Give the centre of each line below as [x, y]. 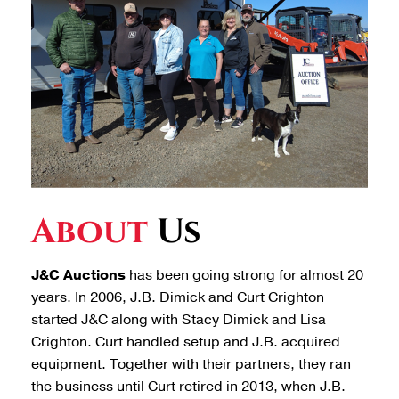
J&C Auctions [78, 276]
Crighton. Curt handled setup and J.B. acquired [186, 342]
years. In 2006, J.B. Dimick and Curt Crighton [178, 298]
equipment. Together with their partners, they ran [191, 365]
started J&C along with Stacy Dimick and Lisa [179, 320]
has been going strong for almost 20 [244, 276]
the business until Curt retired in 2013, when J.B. [188, 387]
